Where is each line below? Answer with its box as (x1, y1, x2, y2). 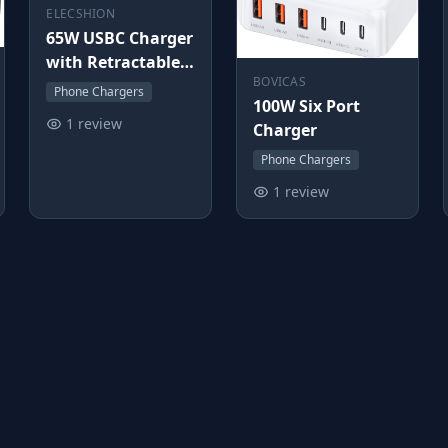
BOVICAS (252, 73, 307, 91)
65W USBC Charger (46, 26, 194, 49)
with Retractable (46, 50, 181, 73)
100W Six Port (252, 95, 360, 118)
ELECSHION (46, 4, 116, 22)
